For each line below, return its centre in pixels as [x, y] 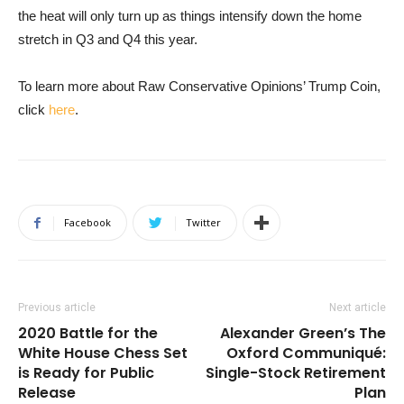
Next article [358, 308]
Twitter [203, 223]
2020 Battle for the [88, 334]
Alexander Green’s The [303, 334]
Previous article [57, 308]
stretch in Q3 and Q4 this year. [108, 40]
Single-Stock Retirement [296, 373]
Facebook [87, 223]
